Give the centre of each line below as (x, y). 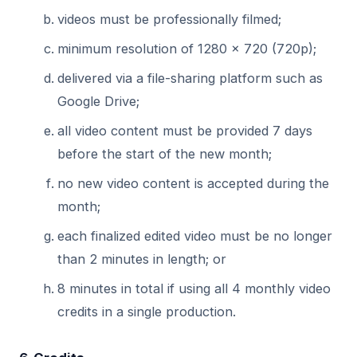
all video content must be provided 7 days (185, 131)
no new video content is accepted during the (193, 183)
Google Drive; (98, 101)
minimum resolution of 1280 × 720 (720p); (187, 49)
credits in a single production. (147, 312)
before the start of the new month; (165, 154)
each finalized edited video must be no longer (195, 236)
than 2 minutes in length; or (142, 259)
